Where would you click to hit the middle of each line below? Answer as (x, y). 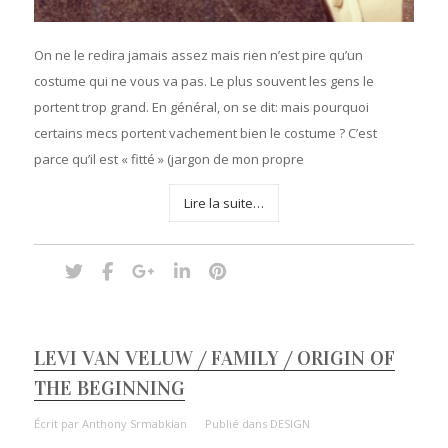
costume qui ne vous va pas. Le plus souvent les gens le (203, 81)
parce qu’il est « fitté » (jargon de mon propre (168, 159)
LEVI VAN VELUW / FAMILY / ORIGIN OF (214, 358)
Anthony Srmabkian (134, 424)
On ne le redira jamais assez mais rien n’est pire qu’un (198, 55)
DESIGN (289, 424)
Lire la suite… (223, 203)
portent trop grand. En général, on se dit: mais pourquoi (201, 107)
